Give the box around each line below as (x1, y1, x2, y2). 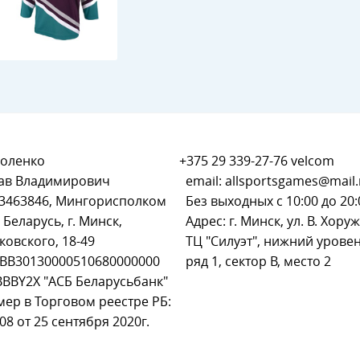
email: (185, 172, 225, 190)
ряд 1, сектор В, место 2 (185, 252, 331, 270)
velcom (288, 152, 335, 170)
